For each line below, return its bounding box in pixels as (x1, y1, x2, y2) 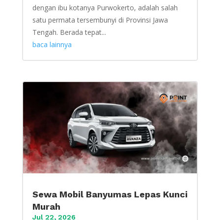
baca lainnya (32, 40, 72, 50)
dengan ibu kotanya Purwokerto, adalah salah (32, 3, 178, 13)
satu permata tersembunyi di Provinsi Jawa (32, 15, 168, 25)
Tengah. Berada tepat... (32, 27, 106, 37)
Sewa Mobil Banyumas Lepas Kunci (32, 189, 188, 200)
